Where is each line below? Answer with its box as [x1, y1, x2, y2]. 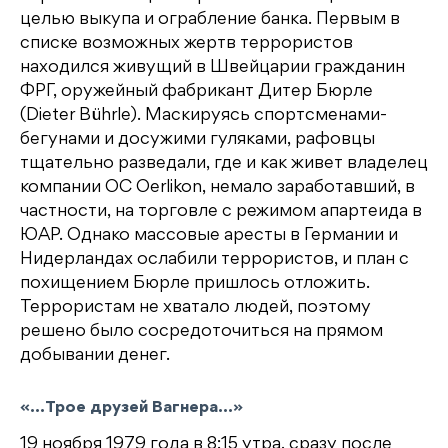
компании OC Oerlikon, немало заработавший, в [20, 180, 415, 197]
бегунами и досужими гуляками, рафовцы [20, 132, 375, 149]
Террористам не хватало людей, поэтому [20, 300, 371, 317]
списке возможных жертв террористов [20, 36, 353, 53]
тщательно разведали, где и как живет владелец [20, 156, 428, 173]
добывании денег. [20, 348, 170, 365]
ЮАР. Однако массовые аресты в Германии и [20, 228, 398, 245]
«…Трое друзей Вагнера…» [20, 401, 243, 417]
